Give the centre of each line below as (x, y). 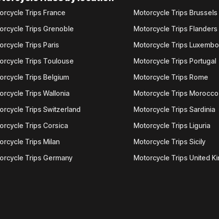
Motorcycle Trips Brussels (176, 12)
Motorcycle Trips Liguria (172, 125)
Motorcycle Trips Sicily (170, 142)
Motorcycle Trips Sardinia (175, 109)
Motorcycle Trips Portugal (175, 61)
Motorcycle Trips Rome (171, 77)
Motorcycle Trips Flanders (176, 29)
